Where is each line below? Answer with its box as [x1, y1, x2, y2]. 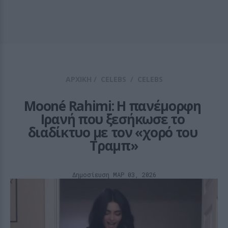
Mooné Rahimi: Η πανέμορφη [24, 97, 201, 115]
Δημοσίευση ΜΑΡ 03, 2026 [72, 170, 156, 179]
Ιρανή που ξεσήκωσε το [40, 110, 185, 128]
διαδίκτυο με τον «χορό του [27, 123, 197, 141]
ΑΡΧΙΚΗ [65, 74, 92, 84]
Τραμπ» [90, 136, 138, 155]
